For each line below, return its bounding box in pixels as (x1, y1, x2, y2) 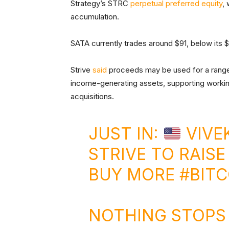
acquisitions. (71, 91, 116, 102)
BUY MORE (88, 165, 179, 185)
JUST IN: (88, 124, 163, 144)
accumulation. (71, 12, 121, 22)
